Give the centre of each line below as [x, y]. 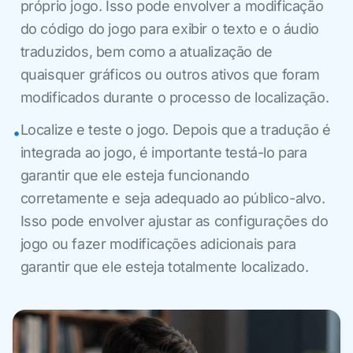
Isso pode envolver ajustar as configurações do [174, 221]
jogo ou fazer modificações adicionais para [158, 243]
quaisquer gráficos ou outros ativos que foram [170, 74]
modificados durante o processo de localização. [175, 97]
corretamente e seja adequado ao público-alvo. [173, 198]
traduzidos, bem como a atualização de [146, 51]
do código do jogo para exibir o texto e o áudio [169, 28]
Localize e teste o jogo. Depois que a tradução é [175, 129]
